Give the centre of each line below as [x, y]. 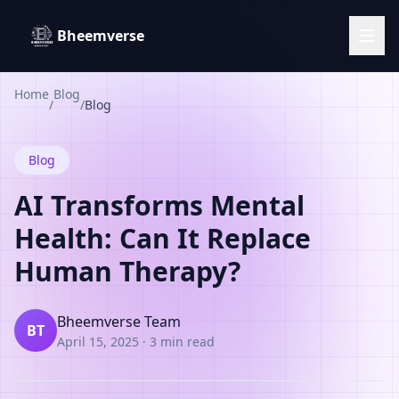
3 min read [182, 341]
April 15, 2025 [98, 341]
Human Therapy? [127, 271]
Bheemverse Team [119, 321]
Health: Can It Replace [163, 238]
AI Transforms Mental [159, 205]
